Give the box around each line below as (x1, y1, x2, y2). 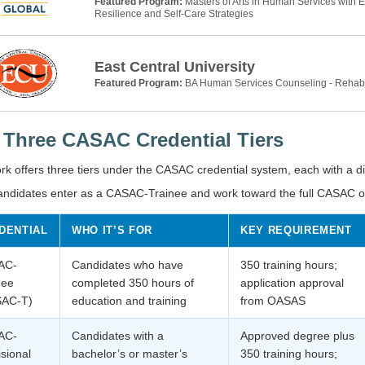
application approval (240, 276, 344, 289)
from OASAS (240, 294, 306, 307)
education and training (72, 294, 187, 307)
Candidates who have (72, 258, 183, 271)
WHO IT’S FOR (72, 224, 152, 236)
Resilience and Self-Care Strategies (95, 7, 253, 20)
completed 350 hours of (72, 276, 194, 289)
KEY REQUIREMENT (240, 224, 352, 236)
